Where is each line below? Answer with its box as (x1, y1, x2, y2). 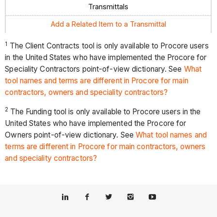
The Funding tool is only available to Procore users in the (10, 107, 201, 116)
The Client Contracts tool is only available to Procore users (7, 41, 209, 51)
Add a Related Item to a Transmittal (50, 20, 166, 29)
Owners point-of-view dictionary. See (5, 130, 136, 139)
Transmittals (88, 2, 129, 11)
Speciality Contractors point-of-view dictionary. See (5, 64, 184, 74)
